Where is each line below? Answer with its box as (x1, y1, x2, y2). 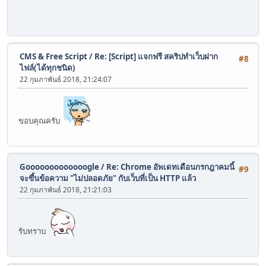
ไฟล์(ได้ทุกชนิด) (20, 62, 75, 74)
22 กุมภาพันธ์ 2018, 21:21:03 (20, 185, 112, 195)
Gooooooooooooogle (20, 161, 99, 173)
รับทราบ (18, 226, 47, 237)
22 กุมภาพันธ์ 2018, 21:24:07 (20, 74, 112, 85)
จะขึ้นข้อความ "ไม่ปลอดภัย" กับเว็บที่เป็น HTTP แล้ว (20, 173, 196, 184)
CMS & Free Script (20, 51, 87, 62)
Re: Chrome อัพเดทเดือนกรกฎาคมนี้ (106, 161, 235, 173)
